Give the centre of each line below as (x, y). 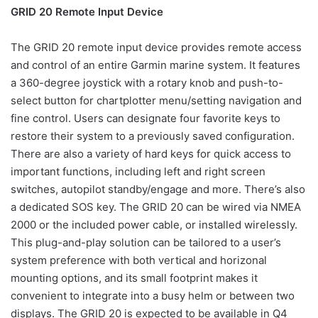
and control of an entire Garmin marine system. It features (155, 65)
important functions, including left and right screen (138, 171)
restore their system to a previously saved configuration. (153, 136)
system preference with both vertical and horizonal (139, 260)
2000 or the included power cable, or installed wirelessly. (154, 225)
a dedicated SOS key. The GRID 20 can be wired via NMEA (156, 207)
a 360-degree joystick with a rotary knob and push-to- (147, 83)
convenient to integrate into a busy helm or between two (153, 296)
